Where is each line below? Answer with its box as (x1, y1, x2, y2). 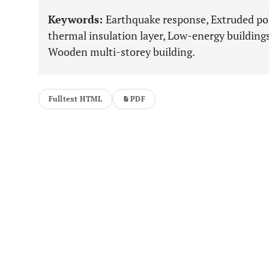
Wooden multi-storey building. (48, 44, 195, 59)
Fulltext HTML (49, 94, 103, 103)
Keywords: (48, 12, 106, 26)
